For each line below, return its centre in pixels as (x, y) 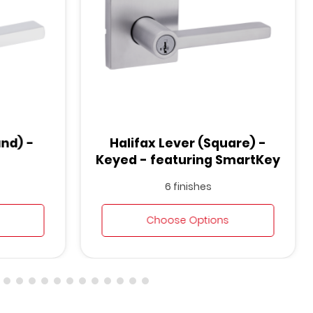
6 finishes (188, 186)
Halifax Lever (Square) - (188, 143)
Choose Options (188, 220)
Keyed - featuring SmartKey (188, 160)
